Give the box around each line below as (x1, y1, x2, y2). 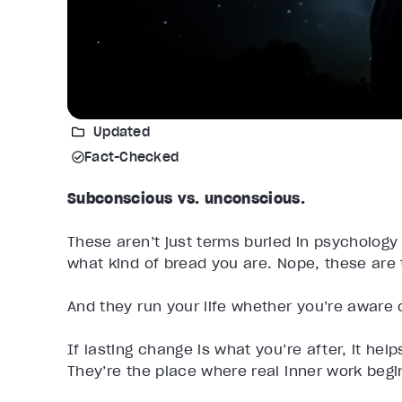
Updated (93, 124, 150, 141)
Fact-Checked (84, 149, 179, 166)
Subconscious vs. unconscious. (67, 189, 306, 208)
